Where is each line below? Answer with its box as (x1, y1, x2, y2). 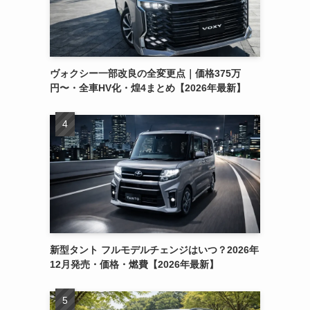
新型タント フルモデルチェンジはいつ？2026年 (50, 244, 259, 255)
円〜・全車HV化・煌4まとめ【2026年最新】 (50, 82, 246, 93)
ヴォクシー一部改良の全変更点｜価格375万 (50, 67, 241, 79)
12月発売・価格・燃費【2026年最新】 (50, 258, 219, 270)
